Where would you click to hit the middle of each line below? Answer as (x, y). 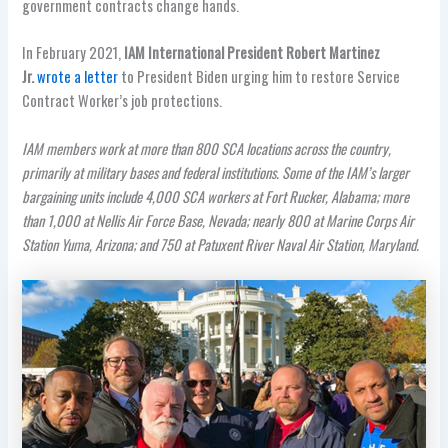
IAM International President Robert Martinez (252, 53)
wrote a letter (78, 77)
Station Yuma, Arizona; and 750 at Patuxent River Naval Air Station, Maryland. (221, 244)
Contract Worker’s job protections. (124, 101)
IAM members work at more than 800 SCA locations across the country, (207, 148)
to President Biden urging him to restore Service (259, 77)
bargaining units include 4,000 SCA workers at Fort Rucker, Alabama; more (216, 196)
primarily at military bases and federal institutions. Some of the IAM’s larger (216, 172)
